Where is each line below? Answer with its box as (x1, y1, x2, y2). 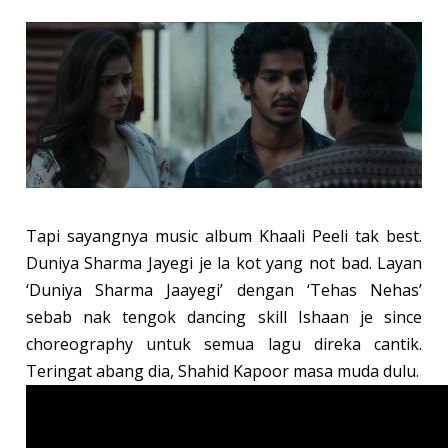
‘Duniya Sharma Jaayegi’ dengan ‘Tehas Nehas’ (25, 278, 423, 301)
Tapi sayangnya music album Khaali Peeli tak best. (25, 224, 423, 247)
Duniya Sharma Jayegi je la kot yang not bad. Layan (25, 251, 423, 274)
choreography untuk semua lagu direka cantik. (25, 332, 423, 355)
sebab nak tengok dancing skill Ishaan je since (25, 305, 423, 328)
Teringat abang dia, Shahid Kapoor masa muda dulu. (25, 359, 419, 382)
